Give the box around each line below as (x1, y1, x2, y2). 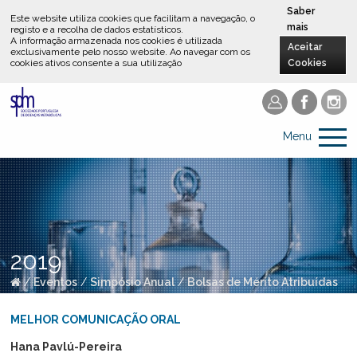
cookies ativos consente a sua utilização (10, 57, 182, 69)
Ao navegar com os (170, 46, 251, 58)
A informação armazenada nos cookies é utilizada (10, 35, 223, 47)
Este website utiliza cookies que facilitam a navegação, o (10, 13, 256, 25)
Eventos (33, 275, 78, 288)
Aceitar (288, 41, 323, 53)
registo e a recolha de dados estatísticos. (10, 24, 184, 36)
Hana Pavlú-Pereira (10, 340, 123, 354)
